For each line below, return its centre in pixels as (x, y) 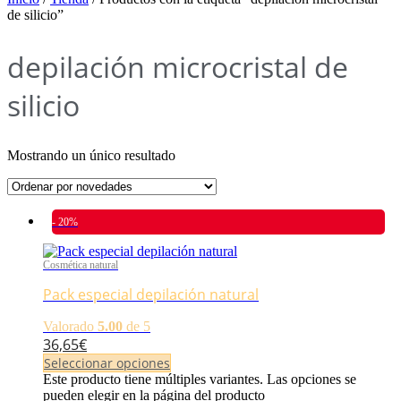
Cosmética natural (81, 265)
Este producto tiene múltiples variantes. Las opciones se (200, 380)
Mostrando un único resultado (91, 156)
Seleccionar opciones (107, 363)
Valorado (70, 327)
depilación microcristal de (178, 66)
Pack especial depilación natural (151, 295)
